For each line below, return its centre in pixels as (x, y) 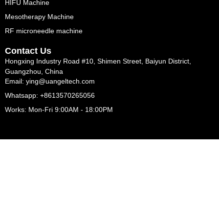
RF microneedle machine (44, 31)
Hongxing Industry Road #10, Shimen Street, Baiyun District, (98, 61)
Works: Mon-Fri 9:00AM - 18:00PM (59, 109)
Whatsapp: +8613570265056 (50, 95)
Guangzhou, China (34, 72)
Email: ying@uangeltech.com (50, 81)
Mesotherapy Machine (39, 17)
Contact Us (28, 51)
